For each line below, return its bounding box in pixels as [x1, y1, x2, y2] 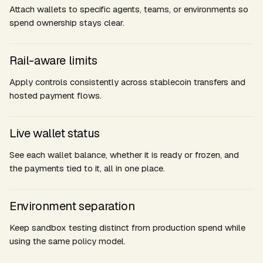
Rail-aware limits [9, 53, 97, 68]
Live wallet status [9, 126, 100, 141]
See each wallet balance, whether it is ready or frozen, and [9, 149, 239, 160]
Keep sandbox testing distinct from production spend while [9, 222, 245, 233]
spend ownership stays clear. [9, 17, 124, 28]
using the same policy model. [9, 235, 126, 247]
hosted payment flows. [9, 90, 102, 101]
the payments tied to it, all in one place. [9, 163, 165, 174]
